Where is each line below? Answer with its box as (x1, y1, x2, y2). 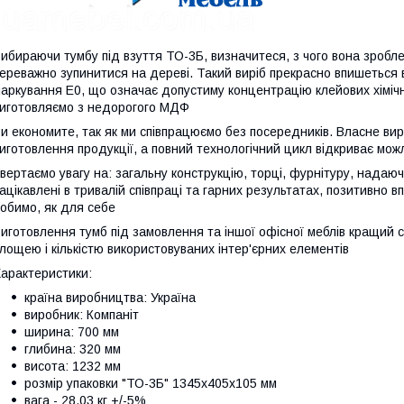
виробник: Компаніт (24, 307, 139, 322)
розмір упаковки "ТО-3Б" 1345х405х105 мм (24, 375, 277, 390)
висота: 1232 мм (24, 358, 121, 373)
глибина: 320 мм (24, 341, 121, 356)
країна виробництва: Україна (24, 289, 196, 305)
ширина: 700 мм (24, 324, 119, 339)
